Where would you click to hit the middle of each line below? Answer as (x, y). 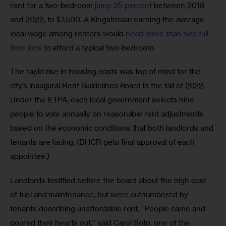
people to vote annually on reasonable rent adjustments (108, 114)
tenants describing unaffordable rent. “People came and (109, 208)
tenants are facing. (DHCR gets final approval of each (103, 142)
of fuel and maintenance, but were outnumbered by (100, 194)
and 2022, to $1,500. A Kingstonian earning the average (108, 19)
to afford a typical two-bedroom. (100, 47)
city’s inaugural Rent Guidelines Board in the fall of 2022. (109, 86)
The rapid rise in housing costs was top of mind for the (106, 72)
